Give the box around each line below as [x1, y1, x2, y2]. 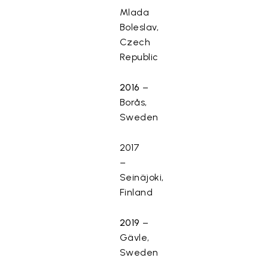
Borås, [119, 97, 147, 108]
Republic [119, 51, 159, 63]
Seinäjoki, [119, 172, 164, 183]
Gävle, [119, 232, 150, 243]
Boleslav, [119, 21, 159, 33]
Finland [119, 187, 153, 198]
